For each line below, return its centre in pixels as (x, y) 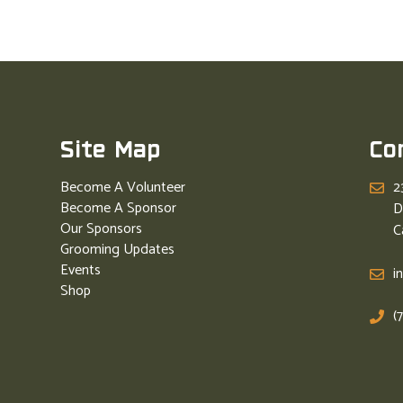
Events (81, 270)
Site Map (111, 152)
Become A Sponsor (119, 208)
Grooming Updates (118, 249)
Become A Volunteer (123, 187)
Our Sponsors (102, 228)
